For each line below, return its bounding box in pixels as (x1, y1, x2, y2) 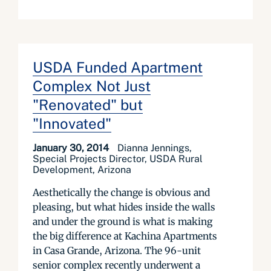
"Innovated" (33, 115, 111, 132)
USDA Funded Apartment (33, 59, 203, 76)
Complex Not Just (33, 77, 151, 94)
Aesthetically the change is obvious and (33, 186, 210, 198)
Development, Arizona (33, 164, 131, 175)
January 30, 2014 (33, 142, 111, 154)
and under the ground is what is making (33, 215, 212, 227)
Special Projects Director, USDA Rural (33, 153, 203, 165)
